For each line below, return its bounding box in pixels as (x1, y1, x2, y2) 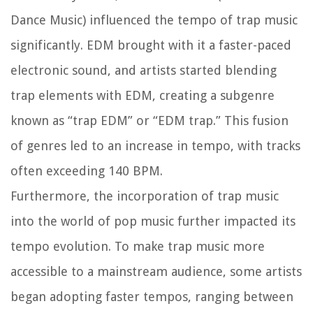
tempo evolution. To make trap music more (10, 238, 265, 254)
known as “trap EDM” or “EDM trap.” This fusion (10, 112, 289, 128)
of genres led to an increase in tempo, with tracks (10, 138, 300, 153)
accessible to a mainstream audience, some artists (10, 263, 302, 279)
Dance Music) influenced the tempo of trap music (10, 12, 298, 27)
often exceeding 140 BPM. (10, 163, 163, 178)
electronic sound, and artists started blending (10, 62, 277, 78)
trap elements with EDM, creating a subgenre (10, 87, 275, 103)
